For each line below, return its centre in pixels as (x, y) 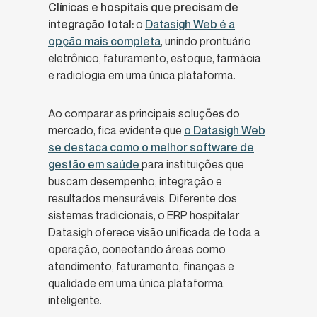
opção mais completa (104, 41)
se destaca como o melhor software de (151, 148)
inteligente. (75, 300)
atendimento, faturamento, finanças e (141, 266)
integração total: (92, 24)
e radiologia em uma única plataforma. (142, 75)
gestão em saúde (95, 165)
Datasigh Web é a (190, 24)
